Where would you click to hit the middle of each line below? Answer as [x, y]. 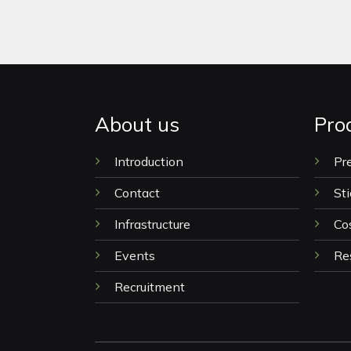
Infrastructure [152, 224]
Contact [137, 193]
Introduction [150, 162]
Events [134, 256]
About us [137, 123]
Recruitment [149, 287]
